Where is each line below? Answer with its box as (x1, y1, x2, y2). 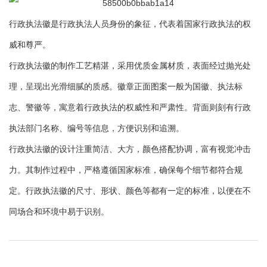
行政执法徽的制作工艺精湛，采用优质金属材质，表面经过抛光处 (9, 61, 251, 70)
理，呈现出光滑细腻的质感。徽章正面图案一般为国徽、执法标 (9, 82, 243, 91)
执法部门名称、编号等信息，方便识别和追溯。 (9, 123, 184, 133)
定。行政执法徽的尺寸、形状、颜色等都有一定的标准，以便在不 (9, 186, 251, 195)
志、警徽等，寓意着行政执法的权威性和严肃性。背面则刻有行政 (9, 103, 251, 112)
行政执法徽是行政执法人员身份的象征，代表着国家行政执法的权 (9, 19, 251, 29)
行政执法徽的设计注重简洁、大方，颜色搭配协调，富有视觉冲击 (9, 144, 251, 154)
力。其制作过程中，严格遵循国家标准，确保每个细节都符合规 (9, 165, 243, 175)
